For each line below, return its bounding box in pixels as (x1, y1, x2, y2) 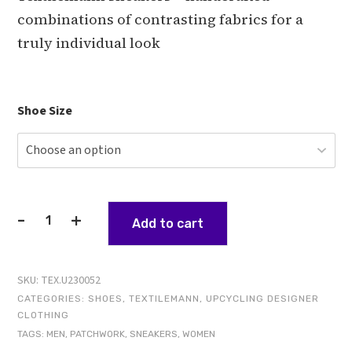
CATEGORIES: (17, 292, 88, 304)
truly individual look (17, 32, 160, 53)
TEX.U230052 (41, 272, 101, 288)
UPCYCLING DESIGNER (206, 292, 319, 304)
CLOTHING (17, 309, 69, 321)
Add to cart (132, 215, 204, 231)
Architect (16, 240, 76, 256)
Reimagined (16, 299, 90, 315)
